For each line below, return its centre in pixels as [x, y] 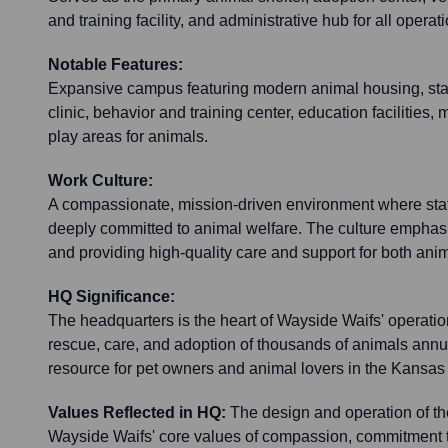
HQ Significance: [111, 297]
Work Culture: [100, 181]
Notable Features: [115, 65]
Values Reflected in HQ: [137, 413]
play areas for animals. [128, 137]
